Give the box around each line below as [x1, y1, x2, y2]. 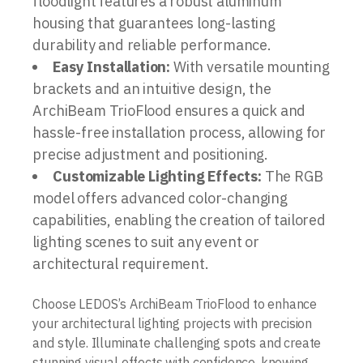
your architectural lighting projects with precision [32, 314, 313, 331]
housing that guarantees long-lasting [32, 13, 275, 32]
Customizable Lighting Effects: [53, 166, 262, 186]
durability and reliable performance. [32, 35, 271, 54]
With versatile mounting [170, 57, 330, 76]
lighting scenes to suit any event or [32, 232, 259, 251]
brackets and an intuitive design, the [32, 79, 271, 98]
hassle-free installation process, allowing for [32, 122, 327, 142]
